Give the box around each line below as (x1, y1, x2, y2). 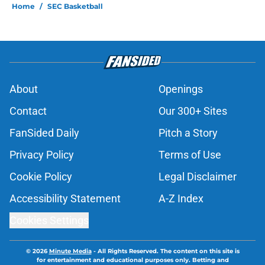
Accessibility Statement (9, 192, 121, 205)
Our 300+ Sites (159, 105, 227, 118)
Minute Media (49, 247, 92, 256)
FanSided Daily (9, 127, 79, 140)
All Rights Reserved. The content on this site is (97, 247, 240, 256)
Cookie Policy (9, 170, 72, 183)
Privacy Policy (9, 148, 74, 161)
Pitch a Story (159, 127, 218, 140)
